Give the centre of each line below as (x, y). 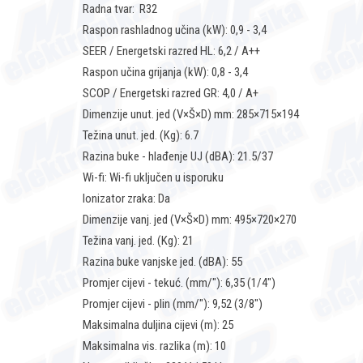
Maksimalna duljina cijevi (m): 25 (158, 325)
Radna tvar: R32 (120, 9)
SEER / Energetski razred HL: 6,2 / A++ (171, 51)
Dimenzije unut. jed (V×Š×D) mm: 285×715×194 (191, 115)
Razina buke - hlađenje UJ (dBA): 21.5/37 (178, 157)
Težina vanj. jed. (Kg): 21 (138, 241)
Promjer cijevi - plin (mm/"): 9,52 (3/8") (173, 304)
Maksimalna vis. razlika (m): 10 (154, 346)
